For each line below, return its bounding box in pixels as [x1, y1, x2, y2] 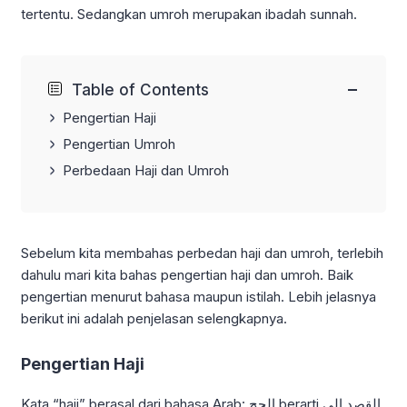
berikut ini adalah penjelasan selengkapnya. [21, 310, 287, 328]
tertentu [21, 5, 70, 24]
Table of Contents [72, 81, 210, 100]
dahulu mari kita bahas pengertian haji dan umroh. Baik [21, 266, 353, 284]
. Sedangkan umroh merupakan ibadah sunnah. [70, 5, 357, 24]
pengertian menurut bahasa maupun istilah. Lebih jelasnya [21, 288, 376, 306]
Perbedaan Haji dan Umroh [63, 161, 229, 179]
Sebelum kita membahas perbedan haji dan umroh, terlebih [21, 244, 383, 263]
